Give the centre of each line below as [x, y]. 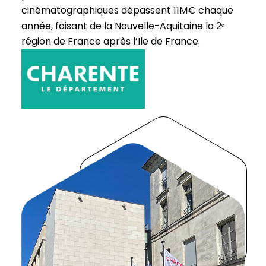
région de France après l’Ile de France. [111, 42]
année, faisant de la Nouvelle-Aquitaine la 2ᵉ [123, 26]
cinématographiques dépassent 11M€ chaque [127, 11]
